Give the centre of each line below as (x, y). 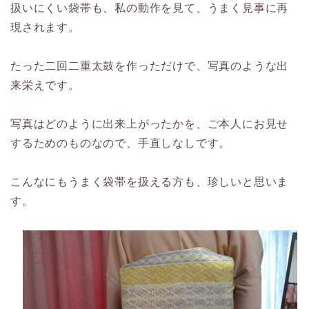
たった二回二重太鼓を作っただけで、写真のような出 (150, 66)
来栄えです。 (45, 85)
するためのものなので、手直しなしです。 (121, 143)
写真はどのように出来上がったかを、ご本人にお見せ (150, 124)
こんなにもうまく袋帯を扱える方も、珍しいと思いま (150, 182)
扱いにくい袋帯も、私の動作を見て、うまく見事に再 (150, 8)
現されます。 (45, 27)
